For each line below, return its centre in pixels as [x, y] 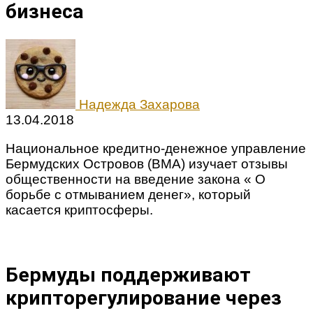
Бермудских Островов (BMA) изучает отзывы [147, 164]
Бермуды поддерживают [128, 275]
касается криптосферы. [79, 210]
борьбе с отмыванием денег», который [128, 195]
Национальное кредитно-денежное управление [156, 149]
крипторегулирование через [144, 298]
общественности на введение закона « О [136, 180]
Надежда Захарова [139, 105]
